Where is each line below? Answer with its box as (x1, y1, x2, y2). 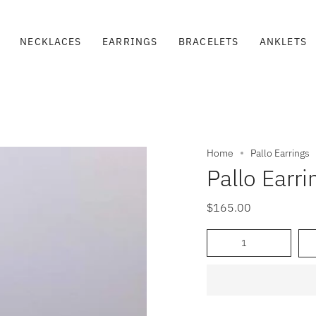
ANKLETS (260, 35, 307, 49)
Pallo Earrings (250, 147, 310, 159)
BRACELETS (178, 35, 239, 49)
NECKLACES (20, 35, 82, 49)
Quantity (206, 229, 239, 241)
